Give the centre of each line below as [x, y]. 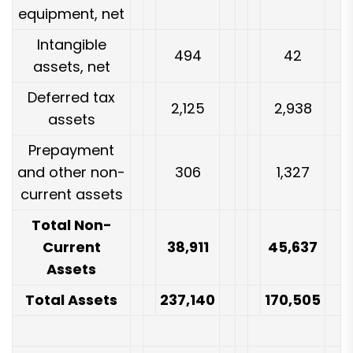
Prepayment [71, 150]
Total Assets [71, 299]
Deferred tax [71, 97]
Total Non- [71, 225]
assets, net [71, 66]
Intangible [71, 44]
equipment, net [71, 13]
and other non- [71, 172]
